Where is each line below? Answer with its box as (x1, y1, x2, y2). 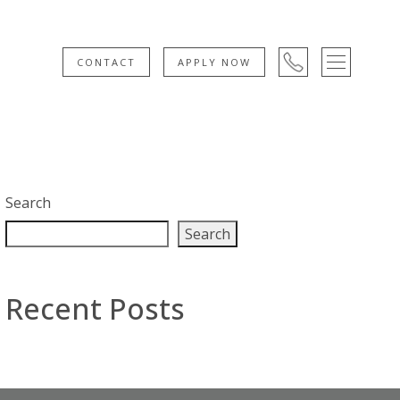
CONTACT (76, 54, 136, 69)
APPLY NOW (177, 54, 251, 69)
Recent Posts (5, 289, 185, 329)
